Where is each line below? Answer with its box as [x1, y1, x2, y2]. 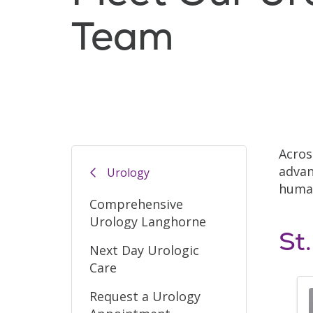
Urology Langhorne [89, 212, 206, 230]
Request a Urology [89, 287, 201, 305]
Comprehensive [89, 195, 183, 212]
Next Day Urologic [89, 241, 199, 259]
